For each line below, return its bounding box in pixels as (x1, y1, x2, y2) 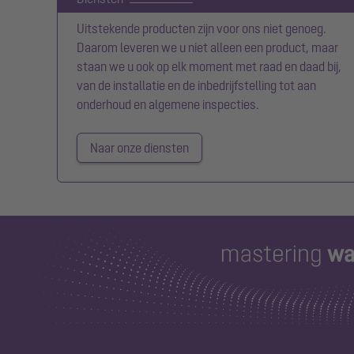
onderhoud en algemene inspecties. (77, 97, 262, 112)
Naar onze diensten (90, 141, 189, 156)
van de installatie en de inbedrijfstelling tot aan (77, 78, 316, 93)
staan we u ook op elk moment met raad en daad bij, (77, 59, 341, 74)
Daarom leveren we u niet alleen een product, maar (77, 40, 338, 55)
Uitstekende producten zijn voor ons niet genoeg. (77, 21, 326, 36)
